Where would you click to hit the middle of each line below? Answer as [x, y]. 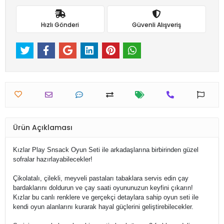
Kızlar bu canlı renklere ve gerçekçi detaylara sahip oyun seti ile [106, 197]
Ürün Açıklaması [43, 127]
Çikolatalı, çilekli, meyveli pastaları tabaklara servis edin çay [101, 178]
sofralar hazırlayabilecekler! [53, 159]
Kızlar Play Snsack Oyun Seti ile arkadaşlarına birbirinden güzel [106, 150]
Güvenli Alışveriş [156, 24]
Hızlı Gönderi [60, 24]
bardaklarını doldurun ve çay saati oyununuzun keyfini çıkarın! [103, 188]
